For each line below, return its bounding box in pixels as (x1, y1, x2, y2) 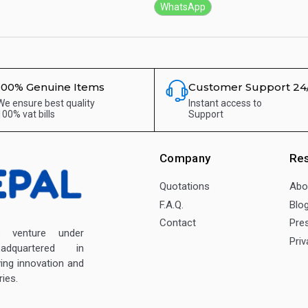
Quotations (159, 180, 210, 193)
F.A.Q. (159, 198, 184, 211)
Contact (159, 217, 196, 230)
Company (159, 151, 211, 166)
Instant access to (188, 98, 263, 109)
